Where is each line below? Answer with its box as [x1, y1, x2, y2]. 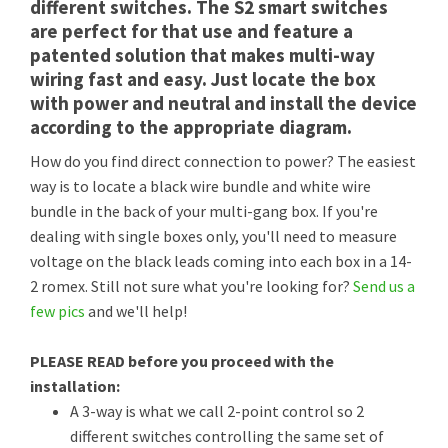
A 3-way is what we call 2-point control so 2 [70, 401, 364, 421]
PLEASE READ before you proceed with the [30, 351, 334, 371]
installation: [30, 376, 120, 396]
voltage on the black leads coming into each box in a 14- [30, 251, 412, 271]
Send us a [353, 276, 415, 296]
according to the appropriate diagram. [30, 115, 352, 139]
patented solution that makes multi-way [30, 43, 375, 67]
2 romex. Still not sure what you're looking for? [30, 276, 353, 296]
